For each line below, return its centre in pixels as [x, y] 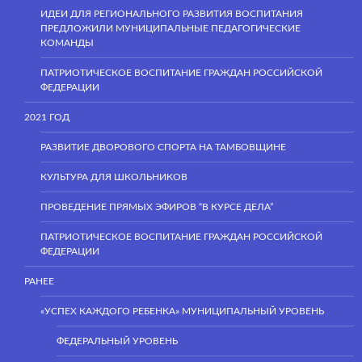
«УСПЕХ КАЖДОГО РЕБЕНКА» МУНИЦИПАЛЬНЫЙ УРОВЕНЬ [182, 311]
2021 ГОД [47, 117]
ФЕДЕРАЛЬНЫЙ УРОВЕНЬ [117, 341]
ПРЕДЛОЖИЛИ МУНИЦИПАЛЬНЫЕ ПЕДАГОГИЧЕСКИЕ [170, 28]
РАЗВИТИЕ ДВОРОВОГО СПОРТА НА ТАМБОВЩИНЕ [163, 147]
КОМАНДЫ [67, 42]
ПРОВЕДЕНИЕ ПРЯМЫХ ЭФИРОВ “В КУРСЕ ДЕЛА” [157, 206]
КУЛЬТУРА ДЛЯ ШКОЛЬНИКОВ [114, 177]
